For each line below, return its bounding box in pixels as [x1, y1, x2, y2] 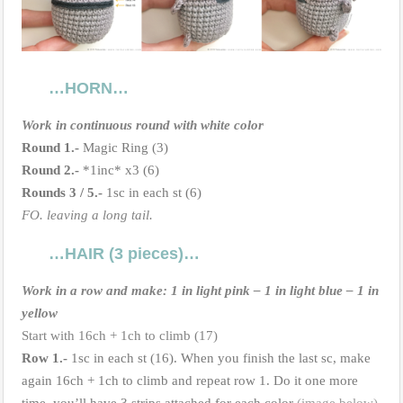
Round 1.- [22, 139, 79, 155]
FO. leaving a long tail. [22, 207, 153, 222]
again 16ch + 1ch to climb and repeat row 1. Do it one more [22, 372, 358, 388]
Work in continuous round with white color [22, 117, 264, 132]
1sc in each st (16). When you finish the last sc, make [67, 350, 371, 365]
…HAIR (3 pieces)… [49, 244, 200, 263]
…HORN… [49, 78, 129, 97]
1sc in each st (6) [103, 184, 201, 200]
